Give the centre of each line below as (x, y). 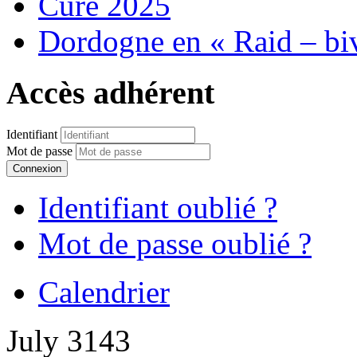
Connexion (37, 168)
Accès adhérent (110, 92)
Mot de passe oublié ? (175, 243)
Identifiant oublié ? (158, 207)
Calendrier (104, 292)
